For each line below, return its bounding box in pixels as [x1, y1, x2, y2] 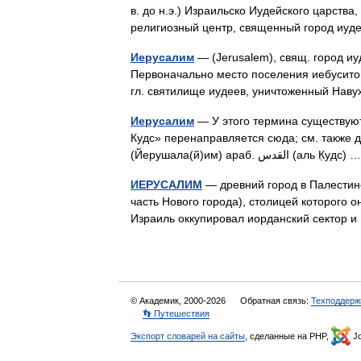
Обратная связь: [240, 296, 311, 305]
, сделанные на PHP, [245, 331, 331, 341]
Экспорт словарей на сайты [131, 331, 245, 341]
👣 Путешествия [143, 309, 210, 318]
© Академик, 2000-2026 [131, 296, 228, 305]
